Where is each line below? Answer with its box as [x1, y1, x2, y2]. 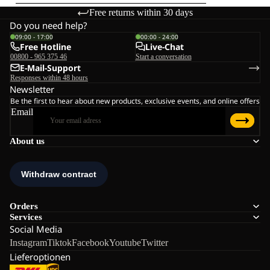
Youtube [109, 237, 141, 248]
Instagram [10, 237, 47, 248]
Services [10, 212, 42, 222]
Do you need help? [10, 19, 87, 31]
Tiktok [47, 237, 72, 248]
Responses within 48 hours [10, 73, 88, 82]
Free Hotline [20, 40, 71, 52]
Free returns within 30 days [89, 7, 193, 17]
